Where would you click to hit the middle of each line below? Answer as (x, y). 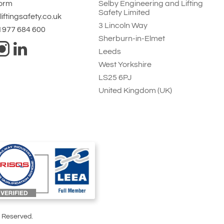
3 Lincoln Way (123, 26)
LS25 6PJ (115, 78)
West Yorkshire (125, 65)
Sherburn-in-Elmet (132, 39)
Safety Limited (124, 13)
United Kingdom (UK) (135, 91)
